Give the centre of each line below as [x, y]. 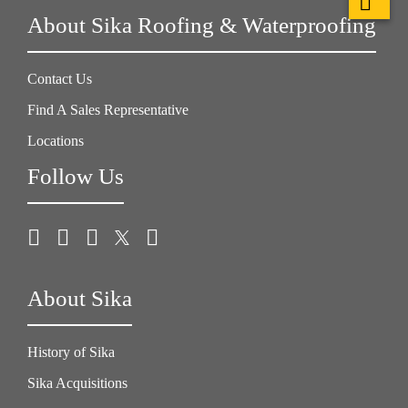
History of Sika [71, 352]
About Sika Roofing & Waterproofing [202, 25]
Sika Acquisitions [77, 382]
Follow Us [76, 176]
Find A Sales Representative [108, 109]
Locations [56, 140]
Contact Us [60, 78]
